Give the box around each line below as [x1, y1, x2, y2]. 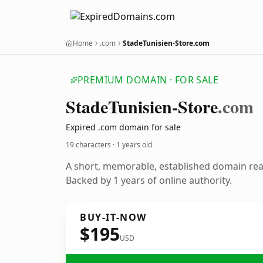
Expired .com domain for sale [66, 122, 181, 133]
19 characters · [66, 140, 116, 150]
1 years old [116, 140, 152, 150]
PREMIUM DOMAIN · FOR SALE [77, 73, 218, 86]
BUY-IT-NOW [80, 211, 147, 224]
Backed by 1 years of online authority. [66, 174, 232, 187]
